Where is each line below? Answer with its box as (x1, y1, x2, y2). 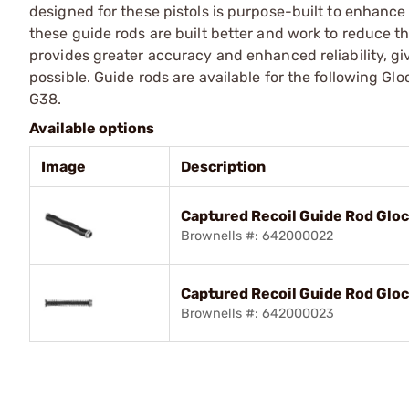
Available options (29, 119, 154, 137)
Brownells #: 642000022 (181, 227, 333, 244)
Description (181, 157, 266, 175)
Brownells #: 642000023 (181, 305, 334, 321)
